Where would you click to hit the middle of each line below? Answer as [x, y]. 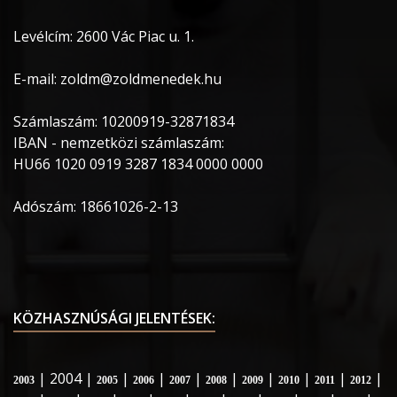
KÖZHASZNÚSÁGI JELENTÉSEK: [114, 318]
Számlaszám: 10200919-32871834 [124, 121]
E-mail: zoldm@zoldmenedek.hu [117, 79]
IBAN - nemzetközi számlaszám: [119, 143]
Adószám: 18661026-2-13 [96, 206]
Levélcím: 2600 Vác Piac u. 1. [104, 36]
